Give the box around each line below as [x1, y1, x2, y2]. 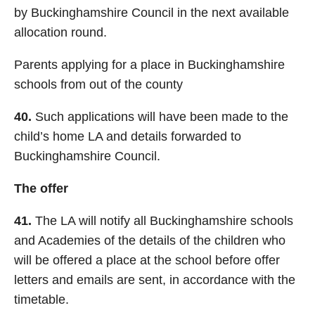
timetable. [14, 292, 69, 307]
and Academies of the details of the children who [14, 233, 285, 247]
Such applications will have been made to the [32, 110, 288, 124]
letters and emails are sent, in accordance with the [14, 273, 295, 287]
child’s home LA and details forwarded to [14, 129, 241, 143]
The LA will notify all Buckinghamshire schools [32, 214, 293, 228]
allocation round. [14, 25, 107, 39]
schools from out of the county [14, 77, 183, 91]
